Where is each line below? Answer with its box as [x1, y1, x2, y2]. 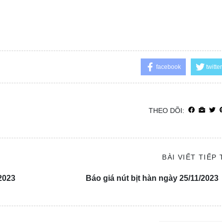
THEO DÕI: [148, 106, 184, 114]
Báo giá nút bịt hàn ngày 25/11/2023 [85, 173, 219, 182]
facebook [156, 63, 181, 70]
